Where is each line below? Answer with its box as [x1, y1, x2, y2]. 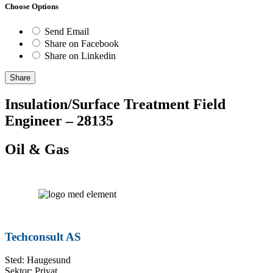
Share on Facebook [44, 38, 119, 49]
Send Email [44, 26, 89, 37]
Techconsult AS [5, 230, 81, 243]
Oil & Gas [5, 141, 69, 158]
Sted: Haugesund [5, 255, 71, 266]
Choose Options [5, 2, 58, 12]
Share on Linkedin [44, 51, 116, 62]
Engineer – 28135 [5, 113, 113, 129]
